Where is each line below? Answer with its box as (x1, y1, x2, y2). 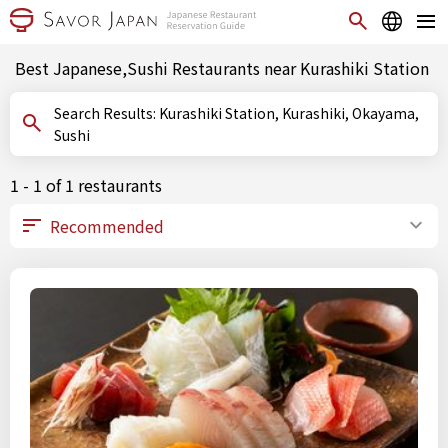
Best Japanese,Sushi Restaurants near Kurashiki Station (15, 56, 429, 80)
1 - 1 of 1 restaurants (10, 173, 162, 197)
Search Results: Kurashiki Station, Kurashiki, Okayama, (54, 103, 159, 123)
